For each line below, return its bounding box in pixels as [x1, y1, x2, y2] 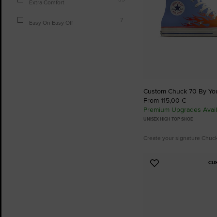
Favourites [154, 180, 193, 193]
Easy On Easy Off [29, 18, 73, 27]
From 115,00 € [143, 95, 186, 106]
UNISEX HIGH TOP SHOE [143, 116, 193, 123]
